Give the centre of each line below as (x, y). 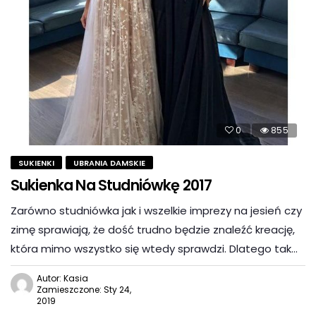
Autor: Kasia (62, 279)
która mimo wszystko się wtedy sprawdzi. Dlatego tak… (154, 249)
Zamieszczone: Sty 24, (84, 290)
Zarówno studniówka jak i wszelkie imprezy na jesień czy (156, 211)
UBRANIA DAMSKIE (109, 163)
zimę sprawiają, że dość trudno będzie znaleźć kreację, (153, 230)
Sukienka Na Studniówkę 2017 (111, 186)
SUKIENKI (36, 163)
